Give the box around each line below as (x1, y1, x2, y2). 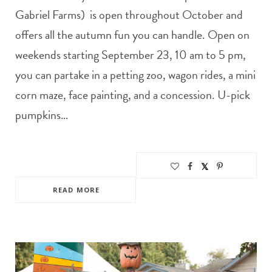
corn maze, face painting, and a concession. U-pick (15, 85, 250, 104)
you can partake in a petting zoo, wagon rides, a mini (15, 65, 256, 84)
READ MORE (53, 185, 100, 194)
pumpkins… (15, 105, 68, 124)
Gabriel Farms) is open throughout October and (15, 5, 243, 24)
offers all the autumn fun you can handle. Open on (15, 25, 250, 44)
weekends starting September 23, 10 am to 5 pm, (15, 45, 246, 64)
